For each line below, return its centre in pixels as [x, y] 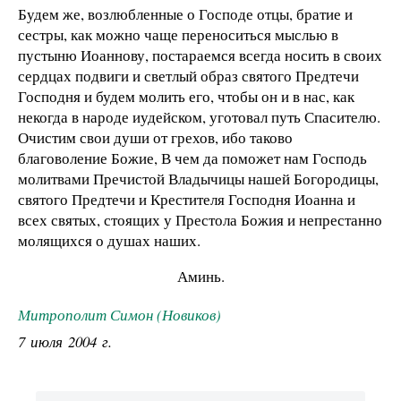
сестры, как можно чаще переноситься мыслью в [178, 35]
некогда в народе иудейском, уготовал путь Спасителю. [199, 117]
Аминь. [200, 276]
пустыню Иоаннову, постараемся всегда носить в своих [200, 55]
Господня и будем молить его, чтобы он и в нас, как [186, 97]
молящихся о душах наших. [109, 241]
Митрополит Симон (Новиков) [119, 314]
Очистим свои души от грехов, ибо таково [155, 138]
